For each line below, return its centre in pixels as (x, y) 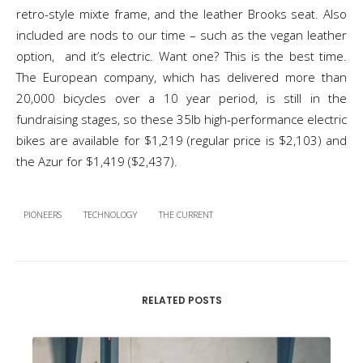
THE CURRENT (186, 214)
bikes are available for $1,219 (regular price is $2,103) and (181, 140)
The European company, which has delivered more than (181, 77)
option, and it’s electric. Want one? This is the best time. (181, 56)
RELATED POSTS (181, 300)
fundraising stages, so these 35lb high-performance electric (181, 119)
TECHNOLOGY (110, 214)
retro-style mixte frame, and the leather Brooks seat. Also (181, 14)
